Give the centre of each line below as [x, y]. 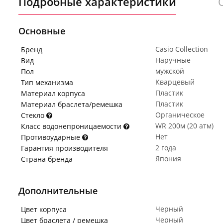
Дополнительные [58, 191]
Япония [168, 159]
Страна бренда [47, 159]
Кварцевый [175, 82]
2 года [166, 148]
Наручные [173, 60]
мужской [170, 71]
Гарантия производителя [64, 148]
